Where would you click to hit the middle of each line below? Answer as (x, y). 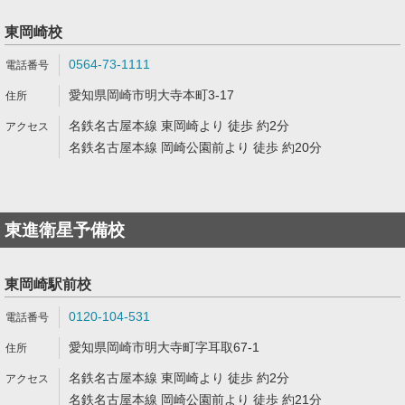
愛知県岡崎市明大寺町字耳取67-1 (164, 347)
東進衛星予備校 (65, 230)
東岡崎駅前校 (48, 284)
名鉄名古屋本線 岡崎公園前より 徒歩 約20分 (195, 147)
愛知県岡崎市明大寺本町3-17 (151, 95)
